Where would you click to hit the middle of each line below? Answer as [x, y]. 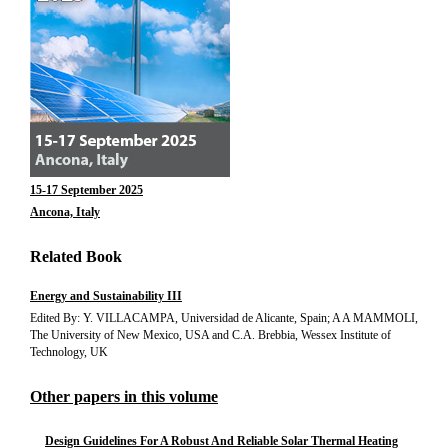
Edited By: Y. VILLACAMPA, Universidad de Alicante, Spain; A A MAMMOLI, [224, 318]
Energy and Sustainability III [106, 296]
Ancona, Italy [65, 212]
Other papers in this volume [124, 396]
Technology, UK [69, 352]
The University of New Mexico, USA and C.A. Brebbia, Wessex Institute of [210, 335]
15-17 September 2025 [86, 190]
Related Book [76, 256]
